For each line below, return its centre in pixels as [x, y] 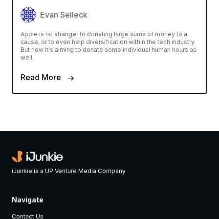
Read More [42, 77]
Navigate [28, 199]
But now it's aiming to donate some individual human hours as [109, 49]
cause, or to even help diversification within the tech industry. [108, 42]
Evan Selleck [64, 14]
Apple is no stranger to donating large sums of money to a [104, 34]
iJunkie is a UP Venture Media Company [69, 171]
